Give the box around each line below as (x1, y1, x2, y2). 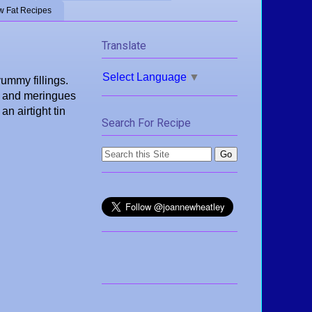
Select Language (102, 70, 187, 83)
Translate (102, 38, 146, 52)
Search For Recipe (102, 116, 191, 130)
